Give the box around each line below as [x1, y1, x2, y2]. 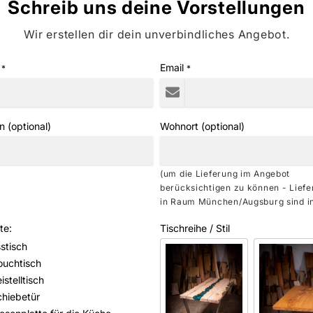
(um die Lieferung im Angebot [160, 168, 291, 179]
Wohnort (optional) [160, 119, 245, 132]
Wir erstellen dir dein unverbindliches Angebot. [23, 27, 290, 41]
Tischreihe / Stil [160, 221, 230, 234]
